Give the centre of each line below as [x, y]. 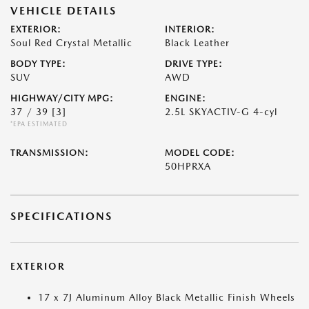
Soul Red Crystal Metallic [71, 43]
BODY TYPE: [38, 64]
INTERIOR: [190, 29]
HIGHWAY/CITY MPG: [62, 98]
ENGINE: [186, 98]
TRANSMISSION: [50, 153]
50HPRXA [188, 166]
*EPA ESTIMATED [39, 124]
